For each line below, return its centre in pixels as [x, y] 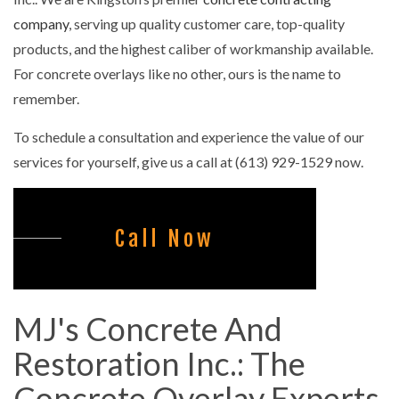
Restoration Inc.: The [159, 363]
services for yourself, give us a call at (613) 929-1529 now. [188, 161]
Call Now [165, 238]
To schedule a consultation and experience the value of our [189, 136]
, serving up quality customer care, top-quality [207, 23]
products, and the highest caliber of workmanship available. [193, 48]
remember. [46, 98]
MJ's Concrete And [148, 328]
